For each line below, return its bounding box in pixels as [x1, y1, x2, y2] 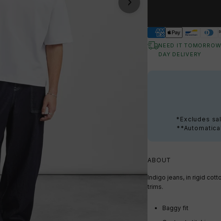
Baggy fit [162, 204, 188, 212]
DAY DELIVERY [158, 51, 202, 58]
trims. [147, 183, 163, 191]
